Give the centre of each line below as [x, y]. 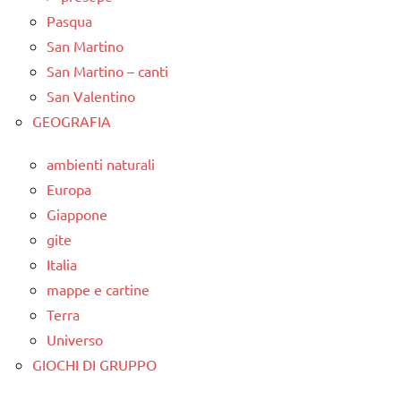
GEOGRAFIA [72, 121]
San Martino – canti [107, 71]
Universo [75, 339]
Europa [69, 189]
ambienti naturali [101, 164]
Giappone [77, 214]
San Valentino [91, 96]
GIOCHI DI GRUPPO [94, 364]
